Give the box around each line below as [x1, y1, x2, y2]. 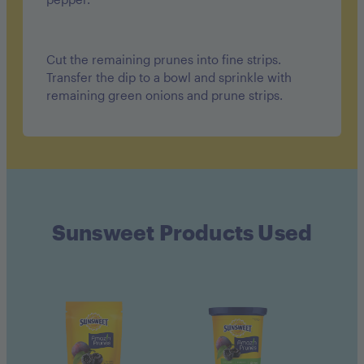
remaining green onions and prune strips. [46, 88, 283, 103]
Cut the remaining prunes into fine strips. [46, 52, 281, 67]
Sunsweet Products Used [51, 219, 313, 245]
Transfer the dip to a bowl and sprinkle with [46, 70, 292, 85]
